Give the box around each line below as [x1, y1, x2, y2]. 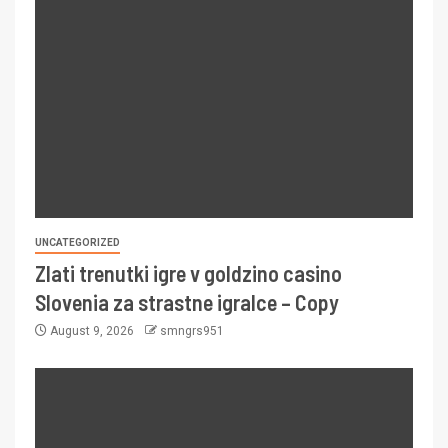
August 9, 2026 [47, 324, 137, 339]
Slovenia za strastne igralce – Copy [35, 289, 339, 316]
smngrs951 [160, 324, 224, 339]
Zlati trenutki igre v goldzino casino [35, 260, 342, 287]
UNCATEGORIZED [35, 237, 120, 249]
